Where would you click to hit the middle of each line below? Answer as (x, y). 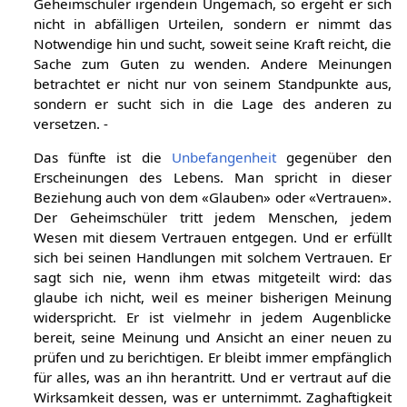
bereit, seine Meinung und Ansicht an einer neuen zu (213, 337)
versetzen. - (70, 123)
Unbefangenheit (223, 157)
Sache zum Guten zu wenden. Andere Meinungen (213, 63)
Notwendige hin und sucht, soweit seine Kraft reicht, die (213, 43)
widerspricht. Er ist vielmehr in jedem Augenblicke (213, 317)
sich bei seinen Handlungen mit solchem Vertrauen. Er (213, 257)
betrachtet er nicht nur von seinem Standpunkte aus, (213, 83)
